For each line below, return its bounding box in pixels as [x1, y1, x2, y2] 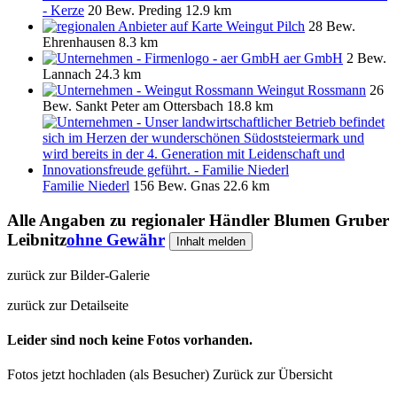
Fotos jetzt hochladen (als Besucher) [7, 367, 213, 383]
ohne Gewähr [66, 230, 165, 250]
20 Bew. [88, 3, 138, 19]
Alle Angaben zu [7, 211, 131, 230]
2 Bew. [346, 51, 386, 66]
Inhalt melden [176, 235, 245, 249]
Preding [138, 3, 182, 19]
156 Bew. [133, 178, 191, 194]
